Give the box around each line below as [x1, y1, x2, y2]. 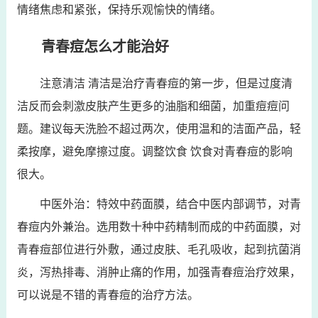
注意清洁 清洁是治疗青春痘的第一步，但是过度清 [39, 77, 292, 89]
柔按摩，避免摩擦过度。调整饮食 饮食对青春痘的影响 [16, 146, 292, 158]
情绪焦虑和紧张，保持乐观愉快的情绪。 [16, 4, 221, 16]
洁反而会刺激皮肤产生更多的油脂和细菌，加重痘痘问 [16, 100, 290, 112]
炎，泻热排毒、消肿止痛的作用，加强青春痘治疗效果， [16, 266, 301, 278]
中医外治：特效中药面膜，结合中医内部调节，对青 [39, 198, 301, 210]
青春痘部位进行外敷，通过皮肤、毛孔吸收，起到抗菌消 [16, 243, 301, 256]
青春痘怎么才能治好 [40, 39, 169, 55]
